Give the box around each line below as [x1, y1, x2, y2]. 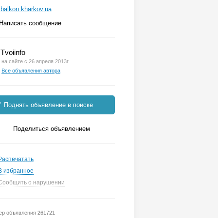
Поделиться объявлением [13, 125, 90, 132]
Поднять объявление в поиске [2, 101, 93, 109]
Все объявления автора [1, 68, 60, 73]
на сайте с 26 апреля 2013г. [1, 58, 70, 64]
